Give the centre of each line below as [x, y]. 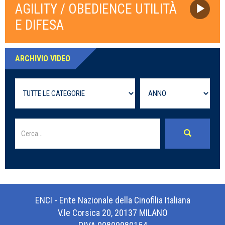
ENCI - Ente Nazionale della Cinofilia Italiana [113, 200]
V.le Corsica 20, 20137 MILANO [113, 213]
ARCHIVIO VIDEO [43, 59]
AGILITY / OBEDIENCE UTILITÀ [96, 9]
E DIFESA [39, 25]
